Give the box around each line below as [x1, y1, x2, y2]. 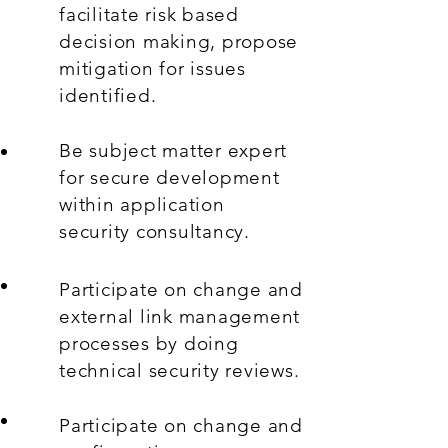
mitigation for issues [59, 57, 246, 80]
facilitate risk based [59, 3, 239, 26]
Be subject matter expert [59, 139, 288, 162]
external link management [59, 305, 301, 328]
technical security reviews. [59, 359, 300, 382]
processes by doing [59, 332, 239, 355]
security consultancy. [59, 220, 250, 243]
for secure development [59, 166, 280, 189]
